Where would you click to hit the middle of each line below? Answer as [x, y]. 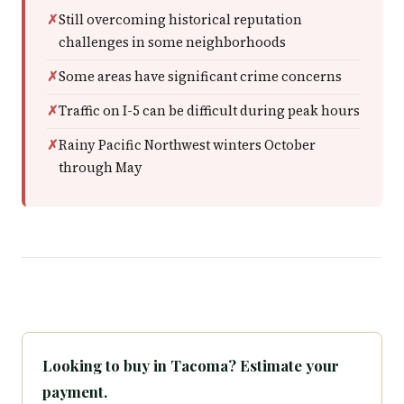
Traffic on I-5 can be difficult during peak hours [209, 111]
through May [101, 168]
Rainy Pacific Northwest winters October [187, 145]
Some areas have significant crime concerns [200, 77]
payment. [75, 391]
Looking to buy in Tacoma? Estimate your [191, 365]
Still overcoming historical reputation [180, 20]
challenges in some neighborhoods [172, 42]
